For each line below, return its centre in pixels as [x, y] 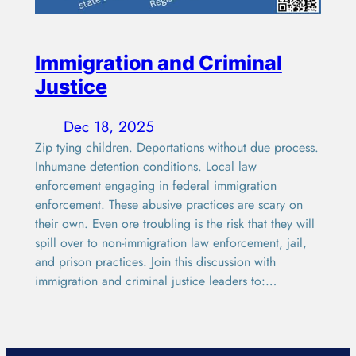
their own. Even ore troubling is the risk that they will [174, 223]
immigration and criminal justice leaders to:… [155, 281]
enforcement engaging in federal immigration [155, 185]
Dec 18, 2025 [108, 126]
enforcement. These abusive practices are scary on [168, 204]
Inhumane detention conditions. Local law [145, 166]
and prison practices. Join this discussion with [155, 261]
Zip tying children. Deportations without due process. [176, 147]
